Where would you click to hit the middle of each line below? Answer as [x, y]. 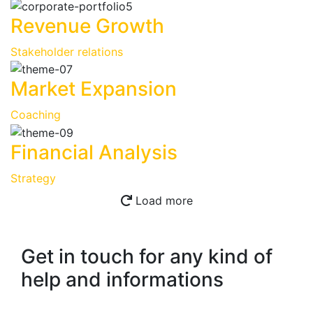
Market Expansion [94, 89]
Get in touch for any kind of [147, 257]
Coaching [36, 115]
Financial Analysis [94, 153]
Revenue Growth [87, 26]
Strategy [33, 179]
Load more [162, 201]
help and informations [122, 280]
